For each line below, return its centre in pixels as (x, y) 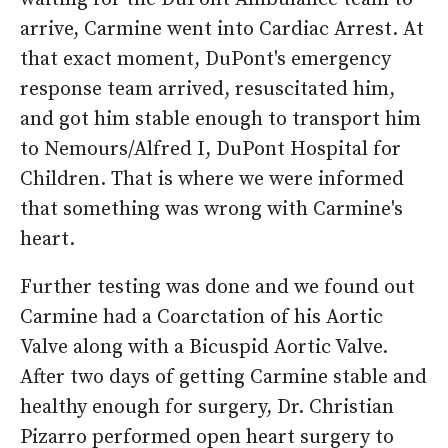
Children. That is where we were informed (212, 180)
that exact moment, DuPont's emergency (205, 60)
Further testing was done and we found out (217, 288)
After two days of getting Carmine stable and (223, 378)
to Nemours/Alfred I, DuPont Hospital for (210, 150)
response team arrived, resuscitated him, (207, 90)
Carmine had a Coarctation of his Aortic (201, 318)
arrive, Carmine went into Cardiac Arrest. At (222, 30)
